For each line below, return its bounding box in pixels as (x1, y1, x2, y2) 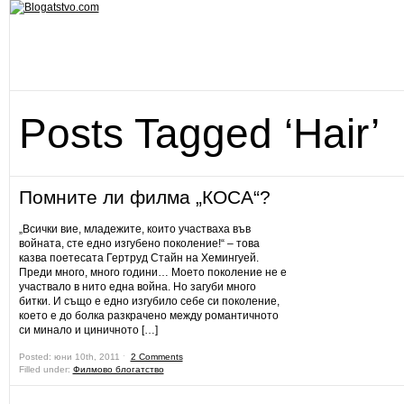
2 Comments (130, 352, 183, 362)
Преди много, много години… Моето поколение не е (18, 266, 287, 279)
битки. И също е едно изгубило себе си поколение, (18, 295, 280, 308)
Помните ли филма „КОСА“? (18, 187, 271, 207)
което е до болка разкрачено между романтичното (18, 309, 279, 322)
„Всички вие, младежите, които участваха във (18, 223, 251, 235)
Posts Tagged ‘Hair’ (18, 110, 380, 157)
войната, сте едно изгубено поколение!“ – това (18, 237, 260, 250)
